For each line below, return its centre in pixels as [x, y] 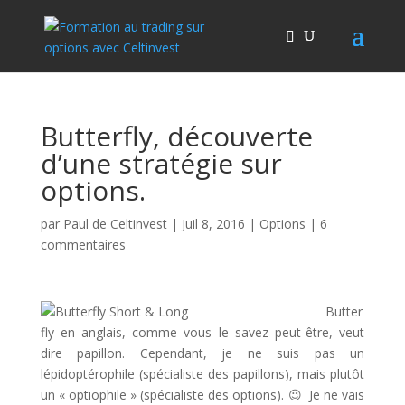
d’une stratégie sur [161, 163]
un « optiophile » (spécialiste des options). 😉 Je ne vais [202, 395]
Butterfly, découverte [176, 136]
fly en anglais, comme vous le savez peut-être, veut [202, 332]
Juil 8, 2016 [213, 224]
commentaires [83, 245]
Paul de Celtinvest [115, 224]
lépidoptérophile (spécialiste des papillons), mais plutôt [202, 374]
